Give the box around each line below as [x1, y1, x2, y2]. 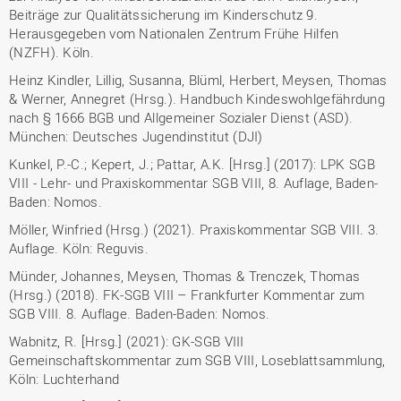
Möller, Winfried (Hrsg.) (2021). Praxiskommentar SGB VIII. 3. [9, 220, 380, 238]
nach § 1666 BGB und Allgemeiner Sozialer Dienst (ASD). [9, 108, 354, 126]
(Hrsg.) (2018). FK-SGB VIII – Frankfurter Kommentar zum [9, 286, 365, 303]
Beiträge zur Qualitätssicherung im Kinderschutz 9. [9, 5, 318, 23]
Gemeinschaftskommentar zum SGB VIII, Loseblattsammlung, [9, 351, 386, 369]
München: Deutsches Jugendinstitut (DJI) [9, 127, 263, 145]
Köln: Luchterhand [9, 370, 120, 388]
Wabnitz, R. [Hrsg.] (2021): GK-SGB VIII [9, 332, 244, 350]
